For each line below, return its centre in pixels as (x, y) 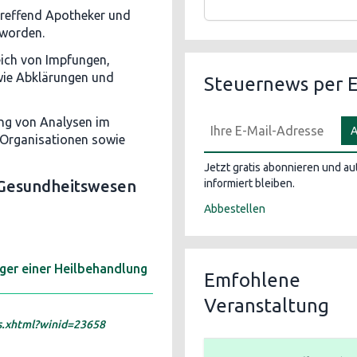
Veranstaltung (267, 306)
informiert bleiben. (249, 183)
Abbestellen (235, 209)
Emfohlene (252, 280)
